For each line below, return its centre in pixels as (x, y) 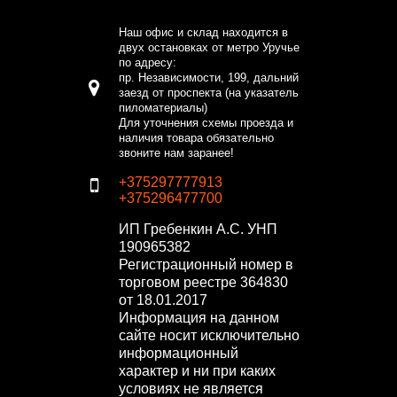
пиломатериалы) (163, 108)
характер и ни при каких (197, 371)
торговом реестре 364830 (203, 282)
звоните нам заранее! (176, 153)
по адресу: (148, 62)
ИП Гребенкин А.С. (181, 229)
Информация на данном (199, 318)
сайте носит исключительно (209, 335)
